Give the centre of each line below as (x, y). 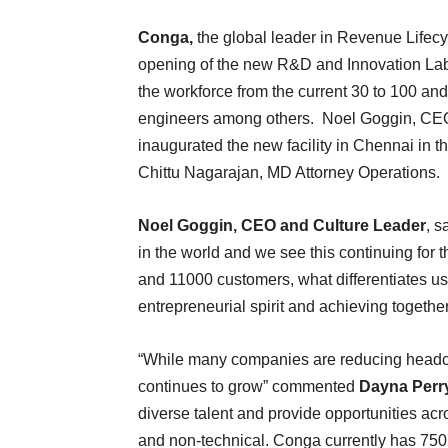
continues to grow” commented (248, 386)
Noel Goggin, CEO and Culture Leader (282, 225)
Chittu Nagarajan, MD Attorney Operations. (289, 172)
